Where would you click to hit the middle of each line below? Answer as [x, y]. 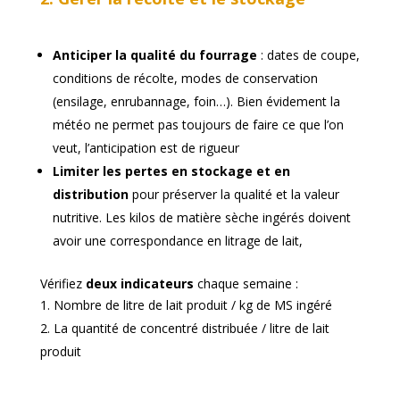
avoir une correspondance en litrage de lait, [177, 240]
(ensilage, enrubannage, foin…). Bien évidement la [196, 101]
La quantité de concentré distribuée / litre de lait [191, 328]
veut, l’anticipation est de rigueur [146, 147]
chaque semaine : [246, 283]
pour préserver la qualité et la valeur [233, 194]
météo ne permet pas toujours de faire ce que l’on [198, 124]
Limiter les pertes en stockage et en [171, 171]
